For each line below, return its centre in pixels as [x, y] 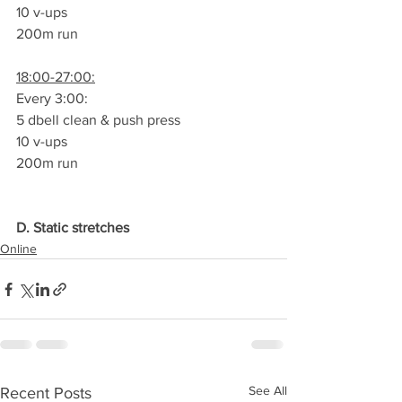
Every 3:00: [52, 98]
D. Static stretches [73, 227]
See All [268, 390]
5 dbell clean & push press [98, 120]
